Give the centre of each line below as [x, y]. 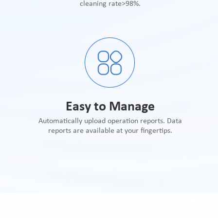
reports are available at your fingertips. [110, 131]
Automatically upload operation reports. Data [110, 121]
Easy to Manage [110, 107]
